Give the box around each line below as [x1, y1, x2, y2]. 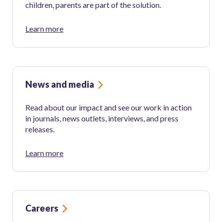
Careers [25, 203, 58, 214]
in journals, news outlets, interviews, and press [25, 113, 178, 123]
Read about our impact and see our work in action [25, 102, 192, 112]
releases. [25, 124, 55, 134]
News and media [25, 78, 94, 90]
